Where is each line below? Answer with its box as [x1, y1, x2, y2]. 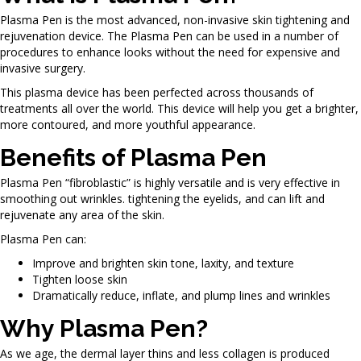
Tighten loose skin [32, 271, 127, 287]
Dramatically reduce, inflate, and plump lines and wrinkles [32, 287, 330, 303]
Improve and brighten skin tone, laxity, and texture [32, 255, 294, 271]
